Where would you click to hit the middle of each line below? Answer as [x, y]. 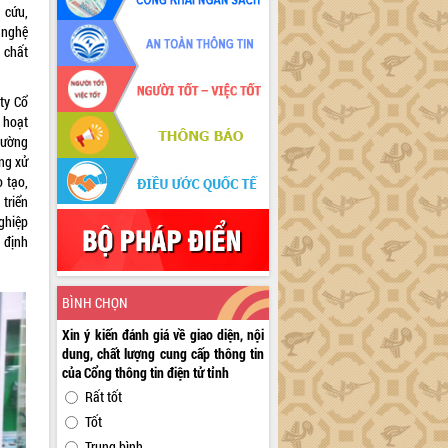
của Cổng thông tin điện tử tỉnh [146, 373]
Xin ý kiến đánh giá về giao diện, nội [163, 335]
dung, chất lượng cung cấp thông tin [163, 354]
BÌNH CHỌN [95, 303]
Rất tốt [104, 397]
